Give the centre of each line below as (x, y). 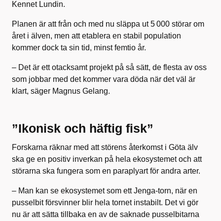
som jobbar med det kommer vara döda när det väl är (104, 79)
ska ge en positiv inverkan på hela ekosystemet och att (107, 159)
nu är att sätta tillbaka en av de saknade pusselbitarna (106, 214)
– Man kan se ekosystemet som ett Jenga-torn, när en (105, 190)
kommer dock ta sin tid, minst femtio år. (79, 47)
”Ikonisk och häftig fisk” (83, 128)
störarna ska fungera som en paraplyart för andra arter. (106, 171)
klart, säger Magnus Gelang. (61, 91)
